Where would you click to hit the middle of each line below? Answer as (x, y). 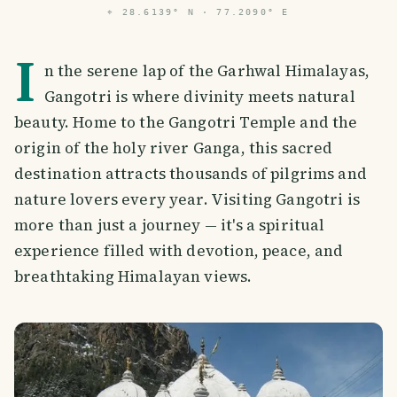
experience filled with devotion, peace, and (179, 251)
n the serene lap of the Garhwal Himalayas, (207, 71)
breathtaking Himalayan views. (133, 276)
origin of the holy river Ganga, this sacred (174, 148)
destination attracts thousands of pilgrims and (191, 174)
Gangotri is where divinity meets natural (199, 97)
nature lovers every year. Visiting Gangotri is (187, 199)
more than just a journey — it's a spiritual (170, 225)
